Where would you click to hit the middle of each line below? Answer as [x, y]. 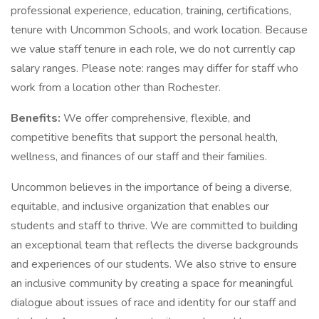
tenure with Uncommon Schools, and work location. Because [159, 30]
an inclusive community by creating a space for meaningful [152, 283]
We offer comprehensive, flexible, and [157, 118]
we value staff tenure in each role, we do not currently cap [153, 49]
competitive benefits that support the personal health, [144, 137]
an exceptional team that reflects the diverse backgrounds [155, 245]
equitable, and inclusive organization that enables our [140, 206]
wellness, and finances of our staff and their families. [139, 157]
